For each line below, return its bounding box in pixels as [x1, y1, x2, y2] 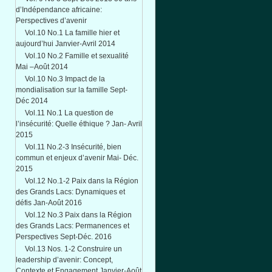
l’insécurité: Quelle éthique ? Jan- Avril [16, 120, 142, 128]
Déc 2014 [16, 97, 48, 105]
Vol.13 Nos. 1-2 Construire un [25, 245, 122, 253]
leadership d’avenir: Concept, [16, 256, 113, 264]
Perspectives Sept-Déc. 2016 [16, 233, 112, 241]
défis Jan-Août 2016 [16, 199, 82, 207]
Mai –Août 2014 [16, 63, 68, 71]
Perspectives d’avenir [16, 16, 87, 25]
